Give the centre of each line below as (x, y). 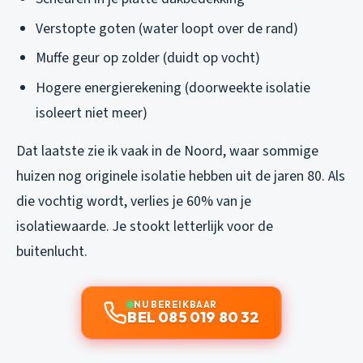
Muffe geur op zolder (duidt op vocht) (148, 58)
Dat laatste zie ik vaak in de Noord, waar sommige (167, 151)
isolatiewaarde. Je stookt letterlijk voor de (145, 226)
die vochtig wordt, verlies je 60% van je (134, 201)
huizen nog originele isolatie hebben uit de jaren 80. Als (181, 176)
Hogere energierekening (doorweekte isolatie (173, 88)
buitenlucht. (52, 251)
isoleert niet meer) (92, 113)
